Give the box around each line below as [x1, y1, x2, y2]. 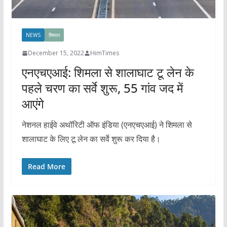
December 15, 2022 [27, 49, 84, 58]
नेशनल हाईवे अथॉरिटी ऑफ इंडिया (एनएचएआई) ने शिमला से [21, 119, 192, 131]
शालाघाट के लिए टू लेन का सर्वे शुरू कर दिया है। [21, 133, 161, 145]
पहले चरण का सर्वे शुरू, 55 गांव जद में [21, 80, 183, 97]
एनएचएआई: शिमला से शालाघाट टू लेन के [21, 64, 194, 81]
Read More [27, 162, 65, 172]
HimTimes [90, 49, 119, 58]
